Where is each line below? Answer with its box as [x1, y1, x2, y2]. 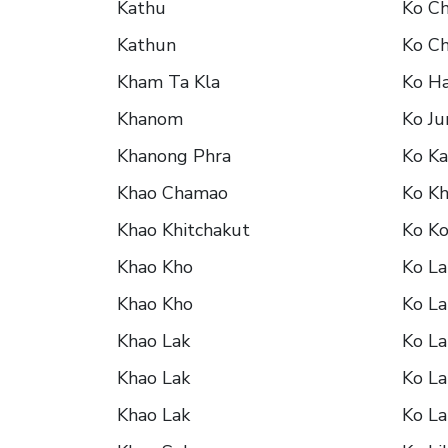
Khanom [117, 107, 183, 132]
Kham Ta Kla [117, 70, 220, 95]
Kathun [117, 33, 176, 58]
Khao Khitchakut [117, 218, 250, 243]
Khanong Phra [117, 144, 231, 169]
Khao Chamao [117, 181, 228, 206]
